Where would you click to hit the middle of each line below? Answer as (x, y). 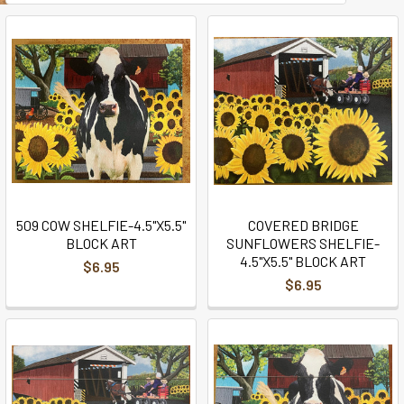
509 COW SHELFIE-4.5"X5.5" (101, 225)
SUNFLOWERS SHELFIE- (303, 243)
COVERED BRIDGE (303, 225)
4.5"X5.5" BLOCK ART (303, 261)
